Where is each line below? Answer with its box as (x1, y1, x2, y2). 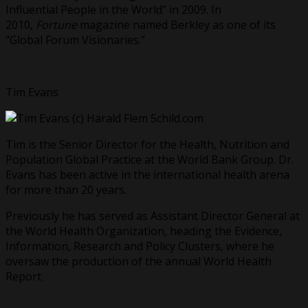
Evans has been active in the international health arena (5, 166, 289, 182)
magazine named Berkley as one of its (77, 16, 276, 32)
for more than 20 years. (5, 181, 126, 197)
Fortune (36, 16, 77, 32)
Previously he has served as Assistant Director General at (5, 208, 300, 223)
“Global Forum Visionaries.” (5, 32, 145, 47)
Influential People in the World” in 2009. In (5, 1, 221, 17)
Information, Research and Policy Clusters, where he (5, 238, 274, 254)
